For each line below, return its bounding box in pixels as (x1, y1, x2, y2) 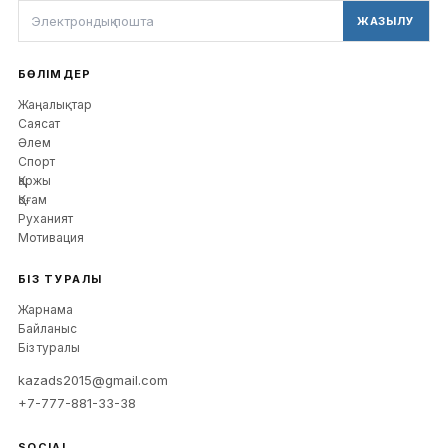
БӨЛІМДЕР (18, 67, 92, 81)
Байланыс (18, 321, 77, 336)
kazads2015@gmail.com (18, 372, 168, 388)
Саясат (18, 116, 60, 131)
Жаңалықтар (18, 97, 92, 112)
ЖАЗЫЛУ (356, 13, 415, 28)
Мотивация (18, 230, 84, 245)
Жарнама (18, 302, 73, 317)
